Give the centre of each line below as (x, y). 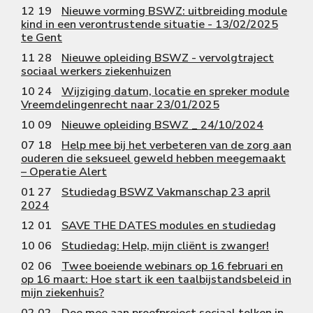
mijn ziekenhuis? (63, 292)
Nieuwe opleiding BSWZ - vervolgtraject (168, 58)
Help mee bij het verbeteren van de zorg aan (176, 145)
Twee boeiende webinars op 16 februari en (172, 266)
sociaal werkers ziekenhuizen (96, 71)
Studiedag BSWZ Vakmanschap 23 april (166, 192)
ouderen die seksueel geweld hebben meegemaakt (153, 158)
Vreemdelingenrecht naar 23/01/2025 (120, 104)
